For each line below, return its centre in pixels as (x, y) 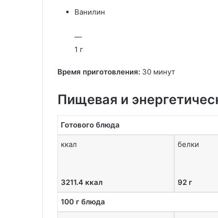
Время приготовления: (99, 72)
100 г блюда (83, 201)
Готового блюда (90, 125)
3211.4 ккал (82, 182)
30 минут (158, 72)
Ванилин (90, 12)
